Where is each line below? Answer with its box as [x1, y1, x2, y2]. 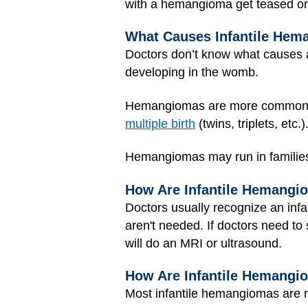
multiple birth [125, 116, 195, 131]
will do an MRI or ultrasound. [125, 236, 282, 250]
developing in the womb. [125, 65, 258, 79]
